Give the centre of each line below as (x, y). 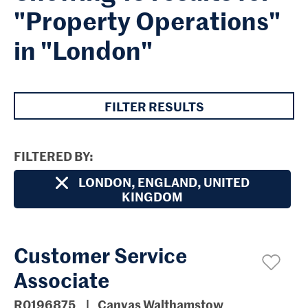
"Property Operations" (147, 20)
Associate (62, 279)
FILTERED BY (52, 156)
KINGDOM (152, 196)
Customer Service (100, 254)
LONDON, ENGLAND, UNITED (164, 182)
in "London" (83, 49)
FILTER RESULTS (154, 106)
